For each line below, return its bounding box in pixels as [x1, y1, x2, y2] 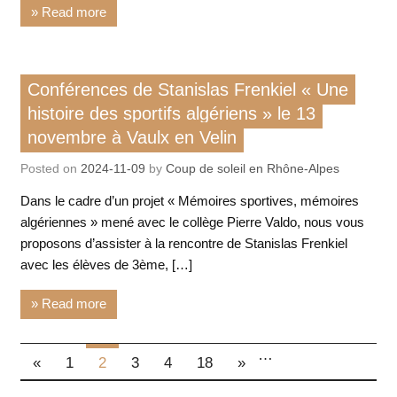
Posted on [19, 161, 81, 176]
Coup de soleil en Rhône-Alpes [165, 161, 339, 176]
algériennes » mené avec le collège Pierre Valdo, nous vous [19, 214, 364, 230]
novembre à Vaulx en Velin [27, 127, 237, 147]
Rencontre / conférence [27, 70, 164, 86]
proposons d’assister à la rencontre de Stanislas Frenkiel [19, 235, 347, 251]
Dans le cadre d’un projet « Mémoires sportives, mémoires [19, 192, 359, 208]
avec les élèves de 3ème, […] [19, 256, 192, 272]
